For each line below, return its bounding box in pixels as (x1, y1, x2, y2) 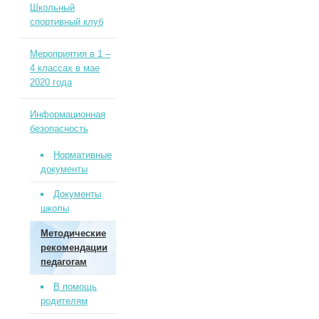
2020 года (29, 77, 72, 88)
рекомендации (40, 242, 108, 253)
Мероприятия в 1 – (29, 48, 110, 59)
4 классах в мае (29, 63, 100, 73)
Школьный (29, 2, 75, 13)
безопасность (29, 123, 88, 134)
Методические (40, 228, 106, 239)
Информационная (29, 109, 105, 120)
